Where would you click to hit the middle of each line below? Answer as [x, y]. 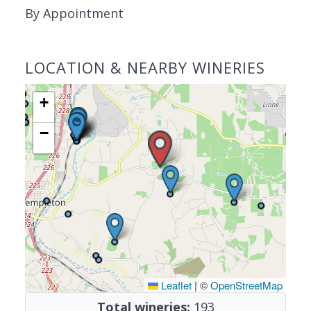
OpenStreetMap [246, 285]
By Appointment [74, 13]
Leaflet [175, 285]
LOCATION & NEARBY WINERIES [145, 67]
